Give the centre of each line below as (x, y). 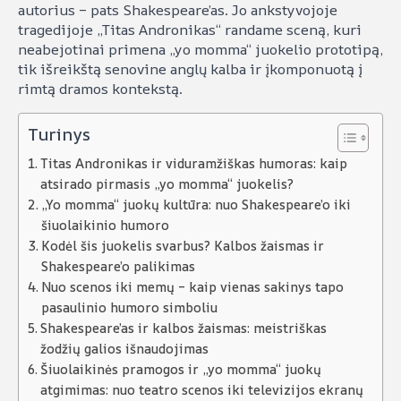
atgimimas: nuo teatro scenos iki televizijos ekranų (201, 390)
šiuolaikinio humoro (105, 225)
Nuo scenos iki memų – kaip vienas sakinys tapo (192, 287)
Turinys (59, 134)
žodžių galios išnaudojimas (124, 349)
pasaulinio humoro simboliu (129, 307)
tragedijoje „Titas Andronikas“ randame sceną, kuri (190, 30)
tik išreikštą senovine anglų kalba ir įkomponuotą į (190, 69)
